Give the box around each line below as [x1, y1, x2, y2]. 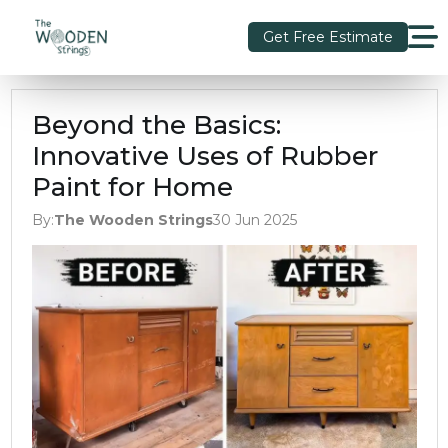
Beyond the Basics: [31, 108, 281, 141]
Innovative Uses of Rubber [31, 139, 378, 172]
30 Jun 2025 [212, 210, 297, 229]
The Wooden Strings [53, 210, 213, 229]
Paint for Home [31, 170, 233, 203]
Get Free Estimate [262, 27, 393, 46]
